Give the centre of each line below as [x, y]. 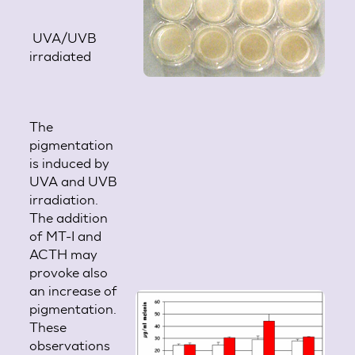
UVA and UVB [74, 181]
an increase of [74, 290]
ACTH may [64, 254]
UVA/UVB [63, 37]
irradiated [61, 55]
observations [70, 345]
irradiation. [64, 199]
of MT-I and [66, 235]
